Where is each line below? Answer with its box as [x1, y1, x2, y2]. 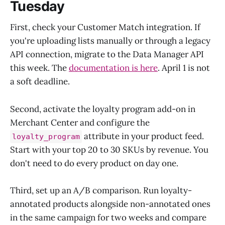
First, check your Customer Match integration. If [10, 22, 200, 33]
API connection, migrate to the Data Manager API [10, 49, 204, 60]
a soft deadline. [10, 76, 70, 87]
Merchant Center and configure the [10, 117, 150, 128]
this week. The [10, 62, 69, 74]
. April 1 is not [158, 62, 210, 74]
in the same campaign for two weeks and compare [10, 211, 206, 223]
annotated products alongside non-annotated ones [10, 198, 210, 209]
